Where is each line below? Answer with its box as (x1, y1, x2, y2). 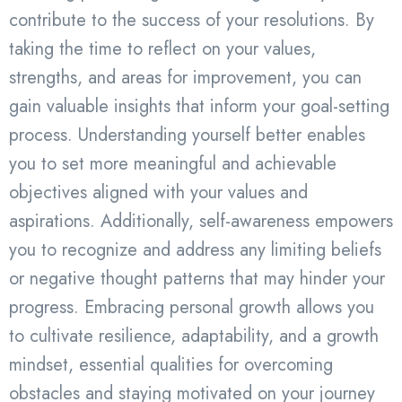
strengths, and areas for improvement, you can (9, 64, 362, 91)
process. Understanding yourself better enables (9, 121, 365, 148)
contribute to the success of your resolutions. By (9, 6, 374, 33)
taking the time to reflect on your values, (9, 35, 316, 62)
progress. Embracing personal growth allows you (9, 293, 374, 320)
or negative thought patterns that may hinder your (9, 265, 385, 292)
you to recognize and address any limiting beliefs (9, 236, 381, 263)
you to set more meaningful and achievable (9, 150, 336, 177)
